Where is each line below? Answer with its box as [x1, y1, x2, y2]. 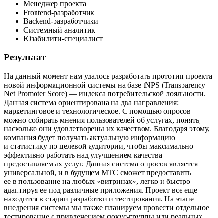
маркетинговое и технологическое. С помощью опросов [4, 107, 191, 116]
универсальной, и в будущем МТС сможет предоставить [4, 168, 191, 177]
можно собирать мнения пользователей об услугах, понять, [4, 116, 201, 125]
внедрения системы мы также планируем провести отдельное [4, 203, 209, 212]
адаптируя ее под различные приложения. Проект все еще [4, 186, 197, 195]
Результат [4, 52, 46, 63]
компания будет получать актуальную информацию [4, 133, 175, 142]
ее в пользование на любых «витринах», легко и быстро [4, 177, 190, 186]
